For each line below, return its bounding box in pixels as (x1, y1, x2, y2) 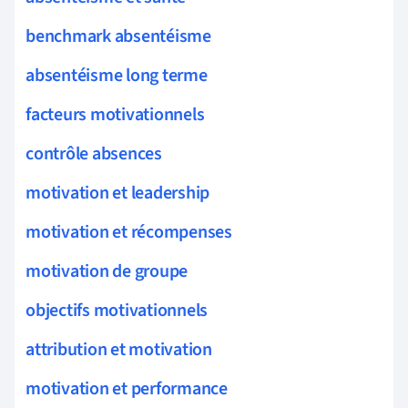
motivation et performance (25, 376, 228, 403)
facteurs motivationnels (25, 102, 205, 128)
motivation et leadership (25, 180, 210, 207)
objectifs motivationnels (25, 298, 209, 324)
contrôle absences (25, 141, 162, 168)
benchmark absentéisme (25, 24, 211, 50)
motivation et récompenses (25, 219, 232, 246)
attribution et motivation (25, 337, 212, 363)
